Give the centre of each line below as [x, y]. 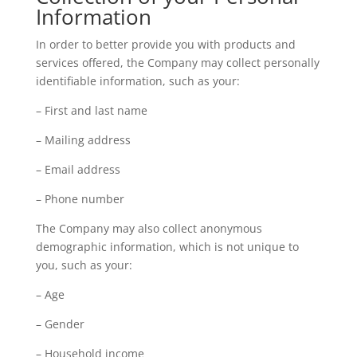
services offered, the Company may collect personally [177, 63]
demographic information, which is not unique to [167, 247]
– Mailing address [83, 140]
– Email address [78, 169]
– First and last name [91, 110]
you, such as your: [84, 265]
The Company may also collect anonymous [149, 228]
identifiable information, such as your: [137, 81]
